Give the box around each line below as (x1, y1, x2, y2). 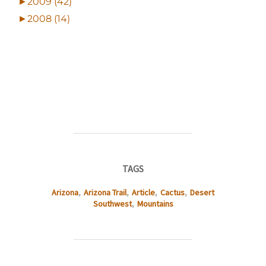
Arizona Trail (84, 187, 126, 198)
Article (132, 187, 155, 198)
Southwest (93, 198, 132, 209)
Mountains (137, 198, 173, 209)
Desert (190, 187, 214, 198)
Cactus (160, 187, 185, 198)
